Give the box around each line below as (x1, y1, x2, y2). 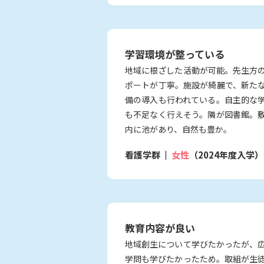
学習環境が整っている (125, 46, 225, 61)
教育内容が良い (125, 220, 195, 235)
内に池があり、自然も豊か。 (125, 123, 232, 135)
